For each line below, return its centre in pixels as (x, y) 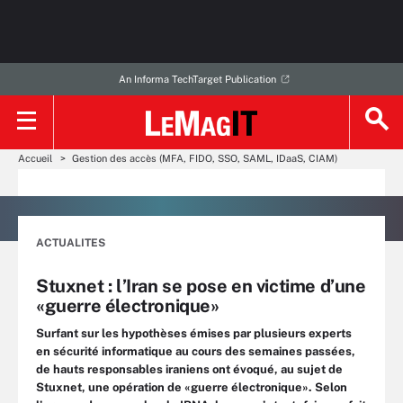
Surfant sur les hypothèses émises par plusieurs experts (194, 333)
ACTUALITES (71, 243)
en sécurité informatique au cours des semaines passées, (196, 351)
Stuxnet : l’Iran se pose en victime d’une (201, 286)
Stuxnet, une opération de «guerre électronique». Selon (192, 387)
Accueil (35, 158)
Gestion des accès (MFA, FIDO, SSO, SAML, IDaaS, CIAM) (205, 158)
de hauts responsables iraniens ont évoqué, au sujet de (189, 369)
